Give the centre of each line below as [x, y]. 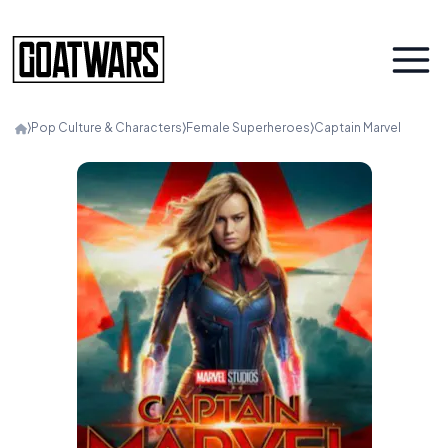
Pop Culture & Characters [106, 127]
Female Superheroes [248, 127]
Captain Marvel [357, 127]
